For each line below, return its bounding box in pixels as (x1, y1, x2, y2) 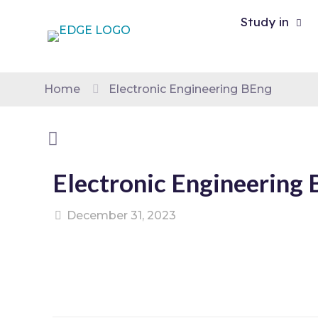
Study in (241, 14, 289, 29)
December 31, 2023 (67, 209, 176, 222)
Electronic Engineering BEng (109, 82, 272, 96)
